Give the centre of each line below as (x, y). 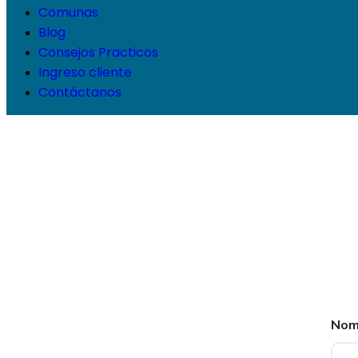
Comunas (68, 12)
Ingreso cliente (85, 72)
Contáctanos (80, 92)
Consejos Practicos (98, 52)
